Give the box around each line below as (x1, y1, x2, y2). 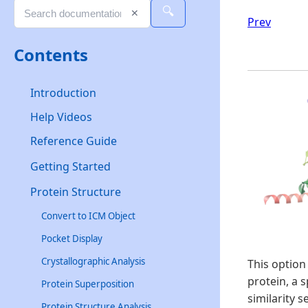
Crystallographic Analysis (41, 254, 145, 267)
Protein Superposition (41, 277, 134, 290)
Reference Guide (30, 133, 117, 148)
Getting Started (30, 158, 111, 174)
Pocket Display (41, 232, 102, 245)
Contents (14, 43, 88, 66)
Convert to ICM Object (41, 209, 135, 222)
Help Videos (30, 109, 92, 124)
